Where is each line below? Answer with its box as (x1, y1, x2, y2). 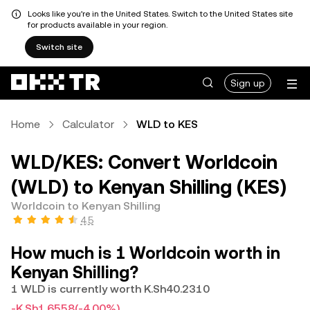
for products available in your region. (28, 20, 167, 30)
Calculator (62, 118, 114, 131)
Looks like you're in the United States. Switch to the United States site (28, 9, 293, 19)
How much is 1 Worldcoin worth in (11, 244, 280, 263)
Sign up (230, 77, 265, 89)
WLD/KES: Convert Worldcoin (11, 151, 277, 173)
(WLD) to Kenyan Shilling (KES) (11, 176, 286, 198)
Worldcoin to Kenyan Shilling (11, 199, 161, 212)
